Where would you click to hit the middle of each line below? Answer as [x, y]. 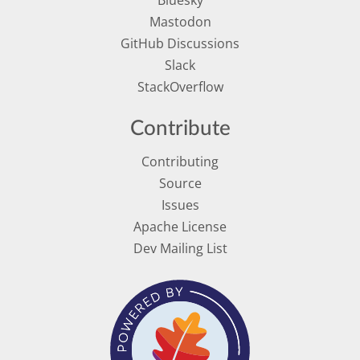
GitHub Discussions [180, 44]
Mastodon [180, 21]
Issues [180, 205]
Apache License [180, 227]
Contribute [180, 129]
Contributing [180, 161]
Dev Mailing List [180, 249]
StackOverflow [180, 87]
